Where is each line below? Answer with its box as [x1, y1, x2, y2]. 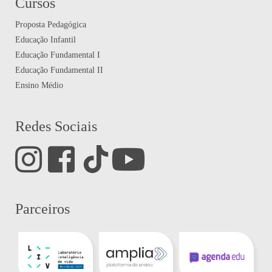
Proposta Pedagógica [15, 20, 86, 30]
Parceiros [15, 200, 70, 217]
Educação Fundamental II [15, 66, 103, 75]
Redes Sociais [15, 118, 97, 135]
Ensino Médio [15, 81, 63, 90]
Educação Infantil [15, 35, 76, 45]
